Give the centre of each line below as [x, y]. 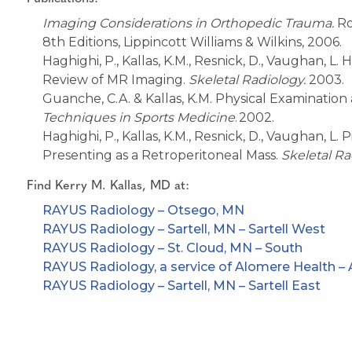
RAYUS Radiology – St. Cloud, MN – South [172, 247]
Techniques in [88, 117]
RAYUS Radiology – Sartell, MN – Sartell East [181, 285]
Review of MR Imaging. [115, 79]
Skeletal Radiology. [249, 79]
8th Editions [80, 42]
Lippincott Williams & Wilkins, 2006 [231, 42]
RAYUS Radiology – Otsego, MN [143, 210]
